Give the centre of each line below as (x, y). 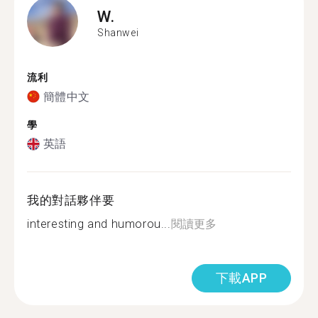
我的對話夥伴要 (71, 200)
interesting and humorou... (99, 224)
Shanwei (118, 32)
